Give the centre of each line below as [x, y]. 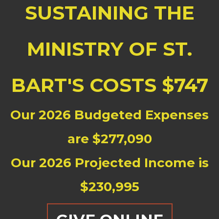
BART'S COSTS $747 [109, 85]
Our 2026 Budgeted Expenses [109, 115]
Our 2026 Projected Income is [109, 163]
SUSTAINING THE [109, 13]
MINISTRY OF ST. [109, 49]
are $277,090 [109, 139]
